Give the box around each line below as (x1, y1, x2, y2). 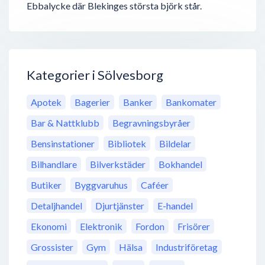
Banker (123, 96, 153, 108)
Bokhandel (159, 159, 202, 170)
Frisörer (177, 221, 210, 232)
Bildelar (159, 138, 191, 150)
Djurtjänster (95, 200, 144, 212)
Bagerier (75, 96, 110, 108)
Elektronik (80, 221, 122, 232)
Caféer (141, 179, 169, 191)
